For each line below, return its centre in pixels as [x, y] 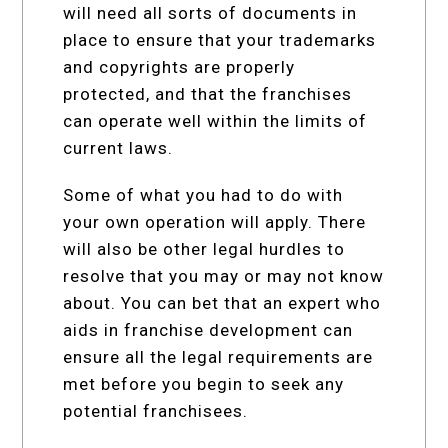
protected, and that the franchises [208, 93]
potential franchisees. [156, 410]
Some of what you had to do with [203, 194]
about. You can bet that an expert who [222, 302]
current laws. [118, 147]
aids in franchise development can [208, 329]
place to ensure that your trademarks [220, 39]
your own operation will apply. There [215, 221]
